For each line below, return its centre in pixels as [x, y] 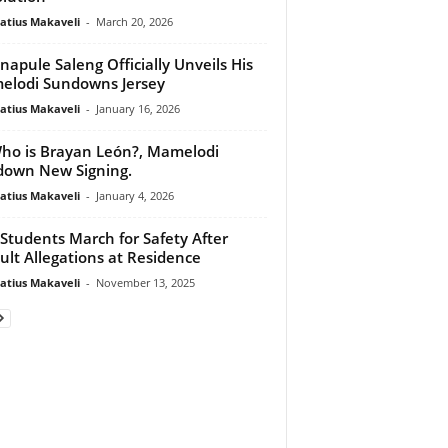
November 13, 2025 [145, 282]
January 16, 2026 [137, 108]
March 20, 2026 [134, 21]
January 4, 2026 [134, 195]
